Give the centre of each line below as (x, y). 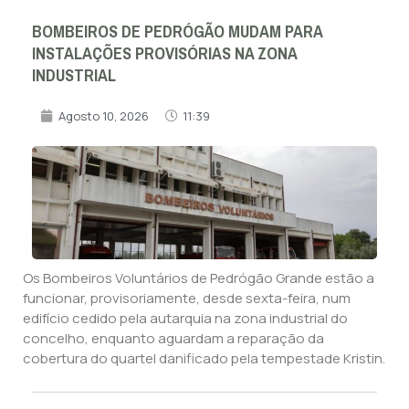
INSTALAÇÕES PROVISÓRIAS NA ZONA (164, 53)
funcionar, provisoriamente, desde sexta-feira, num (187, 298)
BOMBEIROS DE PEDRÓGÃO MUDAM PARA (177, 31)
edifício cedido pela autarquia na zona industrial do (185, 318)
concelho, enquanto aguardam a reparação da (173, 338)
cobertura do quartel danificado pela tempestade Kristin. (204, 358)
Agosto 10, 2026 (104, 115)
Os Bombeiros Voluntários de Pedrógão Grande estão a (199, 278)
